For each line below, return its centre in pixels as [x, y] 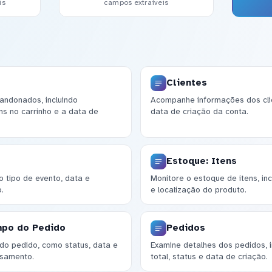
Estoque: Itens [201, 161]
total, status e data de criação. [209, 257]
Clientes [186, 83]
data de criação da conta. [199, 112]
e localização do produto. [198, 190]
